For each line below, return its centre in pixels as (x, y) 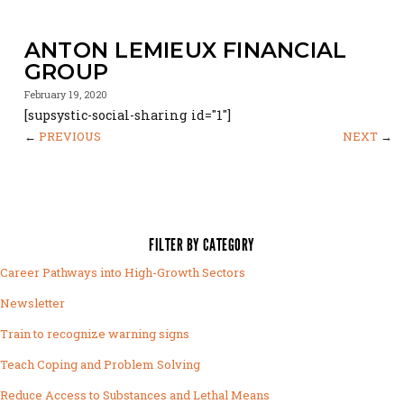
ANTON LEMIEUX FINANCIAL (185, 50)
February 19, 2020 (65, 95)
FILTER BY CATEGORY (202, 245)
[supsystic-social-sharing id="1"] (127, 115)
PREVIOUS (69, 136)
